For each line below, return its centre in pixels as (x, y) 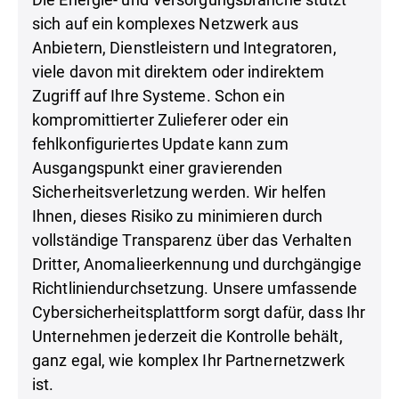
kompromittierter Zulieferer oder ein (160, 120)
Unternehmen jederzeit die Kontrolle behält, (187, 336)
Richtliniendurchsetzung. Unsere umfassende (195, 288)
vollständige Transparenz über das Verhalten (192, 240)
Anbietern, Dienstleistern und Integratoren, (184, 48)
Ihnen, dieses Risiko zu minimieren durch (178, 216)
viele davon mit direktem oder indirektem (179, 72)
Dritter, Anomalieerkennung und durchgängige (197, 264)
